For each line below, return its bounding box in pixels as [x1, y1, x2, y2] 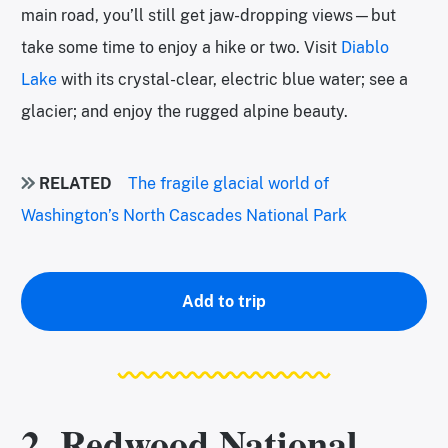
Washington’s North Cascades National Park [21, 206, 347, 226]
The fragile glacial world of [128, 174, 329, 194]
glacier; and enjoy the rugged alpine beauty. [21, 102, 348, 122]
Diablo [341, 38, 389, 58]
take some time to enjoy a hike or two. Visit [21, 38, 341, 58]
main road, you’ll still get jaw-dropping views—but [21, 6, 396, 26]
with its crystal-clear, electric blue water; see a [57, 70, 408, 90]
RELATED [35, 174, 112, 194]
